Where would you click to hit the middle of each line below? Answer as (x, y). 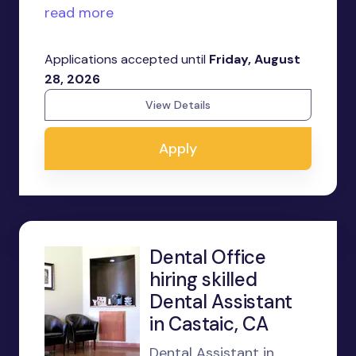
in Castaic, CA (209, 324)
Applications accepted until (127, 59)
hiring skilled (203, 279)
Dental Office (208, 257)
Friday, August (255, 59)
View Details (178, 105)
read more (79, 13)
